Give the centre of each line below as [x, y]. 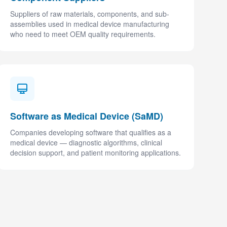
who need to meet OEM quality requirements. [83, 34]
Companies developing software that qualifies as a [90, 132]
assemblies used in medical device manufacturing [89, 24]
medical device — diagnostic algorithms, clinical [86, 142]
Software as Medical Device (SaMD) [86, 116]
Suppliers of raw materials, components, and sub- [89, 14]
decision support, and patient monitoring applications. [95, 153]
